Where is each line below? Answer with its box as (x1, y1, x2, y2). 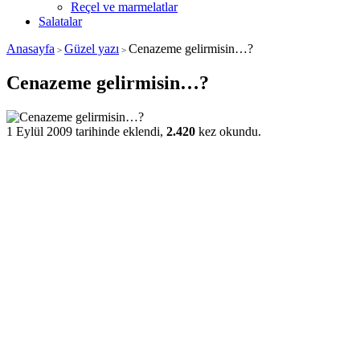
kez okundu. (195, 124, 261, 138)
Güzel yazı (64, 42, 119, 55)
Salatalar (39, 14, 82, 28)
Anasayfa (6, 42, 55, 55)
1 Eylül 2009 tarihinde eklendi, (6, 124, 166, 138)
